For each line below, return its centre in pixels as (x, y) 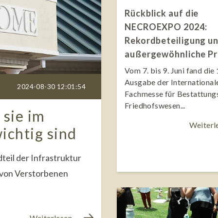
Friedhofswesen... (155, 106)
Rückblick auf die (162, 13)
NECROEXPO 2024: (166, 27)
